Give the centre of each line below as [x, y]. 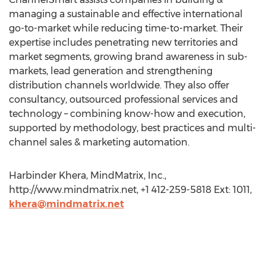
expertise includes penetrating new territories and [123, 42]
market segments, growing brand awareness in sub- [128, 57]
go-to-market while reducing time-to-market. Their [126, 28]
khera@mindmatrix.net [66, 204]
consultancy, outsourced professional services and [123, 99]
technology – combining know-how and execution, [127, 114]
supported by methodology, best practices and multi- [132, 128]
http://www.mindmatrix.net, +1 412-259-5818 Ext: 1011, [130, 190]
